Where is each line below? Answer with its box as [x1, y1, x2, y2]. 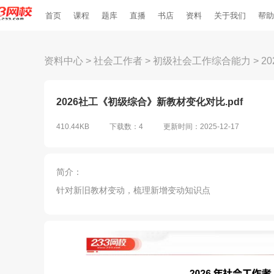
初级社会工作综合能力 [153, 56, 251, 66]
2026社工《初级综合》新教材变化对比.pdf [56, 97, 243, 107]
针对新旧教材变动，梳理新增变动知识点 [56, 185, 210, 195]
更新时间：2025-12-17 [163, 122, 239, 131]
